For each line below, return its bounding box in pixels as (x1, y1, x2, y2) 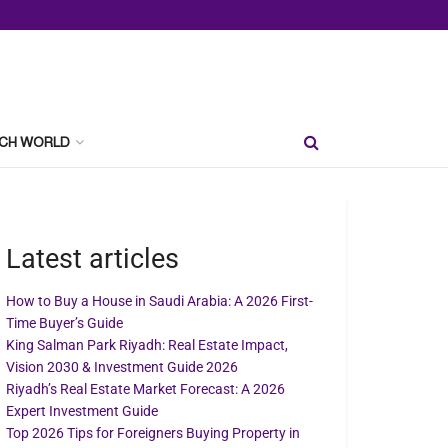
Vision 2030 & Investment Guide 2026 (6, 359, 238, 376)
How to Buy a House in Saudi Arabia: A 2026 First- (6, 293, 313, 310)
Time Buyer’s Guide (6, 315, 123, 332)
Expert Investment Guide (6, 403, 158, 420)
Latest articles (6, 242, 179, 275)
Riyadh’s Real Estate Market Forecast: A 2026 (6, 381, 285, 398)
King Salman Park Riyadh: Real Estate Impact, (6, 337, 288, 354)
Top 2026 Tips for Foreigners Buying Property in (6, 425, 300, 442)
